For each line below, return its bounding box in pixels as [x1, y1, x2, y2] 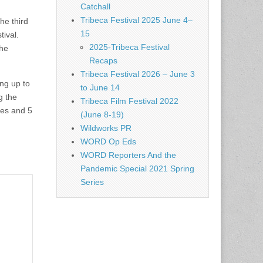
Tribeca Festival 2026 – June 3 [80, 69, 195, 79]
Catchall [80, 2, 110, 11]
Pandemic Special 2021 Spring [80, 164, 194, 173]
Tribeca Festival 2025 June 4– [80, 15, 193, 25]
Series [80, 177, 104, 187]
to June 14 [80, 83, 120, 92]
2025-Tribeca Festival [89, 42, 170, 52]
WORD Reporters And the [80, 150, 176, 160]
